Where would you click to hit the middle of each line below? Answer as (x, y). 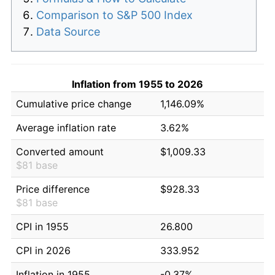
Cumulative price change (74, 103)
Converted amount (60, 151)
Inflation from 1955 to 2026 (137, 84)
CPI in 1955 (42, 226)
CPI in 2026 (43, 250)
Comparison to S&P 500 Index (114, 15)
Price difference (53, 189)
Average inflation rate (66, 127)
